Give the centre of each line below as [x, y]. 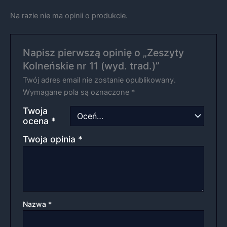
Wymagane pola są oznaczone [77, 92]
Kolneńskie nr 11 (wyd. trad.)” [91, 66]
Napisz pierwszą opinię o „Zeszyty [104, 53]
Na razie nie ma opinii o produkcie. [69, 16]
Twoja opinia [51, 139]
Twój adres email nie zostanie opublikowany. [100, 80]
